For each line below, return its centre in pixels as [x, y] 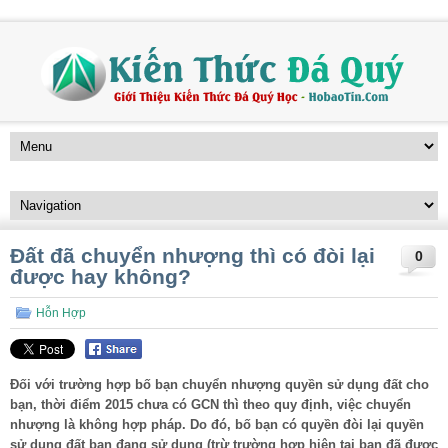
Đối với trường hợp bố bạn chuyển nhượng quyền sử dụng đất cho [219, 384]
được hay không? [100, 276]
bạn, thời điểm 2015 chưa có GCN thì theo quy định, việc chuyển [210, 404]
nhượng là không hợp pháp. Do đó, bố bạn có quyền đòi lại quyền [217, 424]
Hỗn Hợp [61, 313]
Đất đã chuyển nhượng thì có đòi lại [192, 255]
